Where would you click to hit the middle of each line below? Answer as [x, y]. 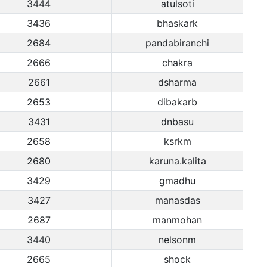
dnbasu [177, 122]
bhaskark [177, 23]
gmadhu [177, 181]
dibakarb [177, 102]
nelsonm [177, 240]
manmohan [177, 220]
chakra [177, 63]
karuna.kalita [177, 161]
